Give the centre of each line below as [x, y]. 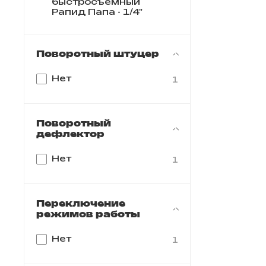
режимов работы [88, 214]
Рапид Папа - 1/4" [97, 12]
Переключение [81, 203]
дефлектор [70, 134]
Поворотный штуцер [98, 53]
